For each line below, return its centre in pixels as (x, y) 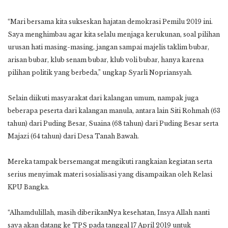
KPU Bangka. (28, 187)
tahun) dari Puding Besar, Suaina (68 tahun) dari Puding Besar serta (113, 123)
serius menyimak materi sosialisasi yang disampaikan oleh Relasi (110, 174)
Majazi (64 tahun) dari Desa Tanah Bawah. (73, 136)
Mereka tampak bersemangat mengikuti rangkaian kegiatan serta (110, 161)
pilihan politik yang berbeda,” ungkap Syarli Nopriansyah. (100, 72)
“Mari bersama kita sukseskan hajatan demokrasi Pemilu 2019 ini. (110, 21)
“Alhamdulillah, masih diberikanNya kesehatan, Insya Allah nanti (109, 212)
